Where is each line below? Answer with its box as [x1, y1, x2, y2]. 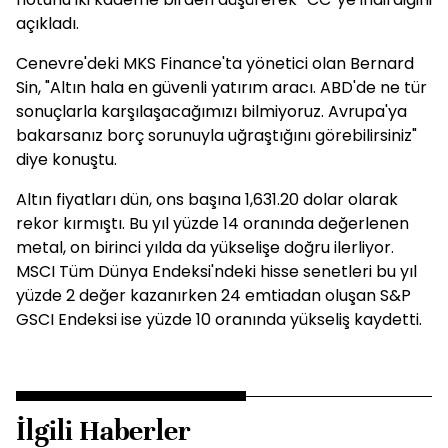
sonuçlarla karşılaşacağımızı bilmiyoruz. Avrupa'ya [16, 100, 407, 123]
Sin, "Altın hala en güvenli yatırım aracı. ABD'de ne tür [16, 76, 427, 99]
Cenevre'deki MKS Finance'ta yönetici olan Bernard [16, 52, 414, 75]
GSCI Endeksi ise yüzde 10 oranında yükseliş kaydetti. [16, 308, 422, 331]
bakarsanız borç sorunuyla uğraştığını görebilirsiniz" [16, 124, 417, 147]
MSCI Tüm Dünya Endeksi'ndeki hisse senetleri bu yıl [16, 260, 417, 283]
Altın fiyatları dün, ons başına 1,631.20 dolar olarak [16, 188, 398, 211]
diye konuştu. [16, 148, 117, 171]
